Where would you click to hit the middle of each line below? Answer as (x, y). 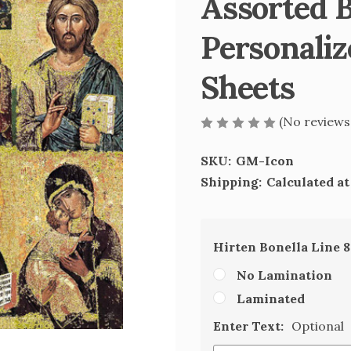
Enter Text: (250, 326)
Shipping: (231, 182)
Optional (318, 326)
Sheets (248, 87)
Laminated (271, 299)
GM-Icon (265, 161)
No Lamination (284, 275)
